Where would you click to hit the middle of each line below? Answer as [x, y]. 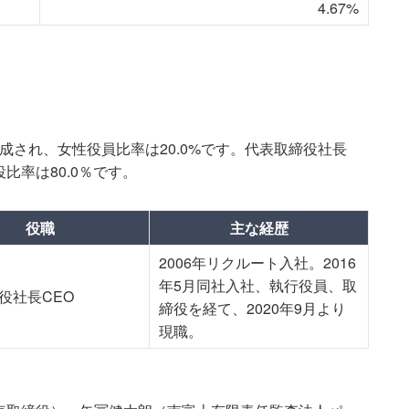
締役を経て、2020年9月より [252, 308]
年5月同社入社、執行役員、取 [258, 285]
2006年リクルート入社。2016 [257, 262]
